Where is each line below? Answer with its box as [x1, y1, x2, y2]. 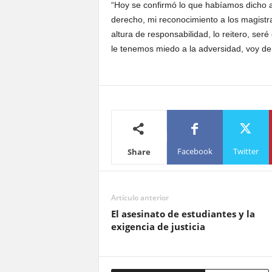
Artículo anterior [110, 192, 169, 203]
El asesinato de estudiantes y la [110, 208, 255, 220]
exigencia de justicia [110, 220, 205, 233]
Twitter [233, 145, 259, 157]
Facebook [177, 145, 212, 157]
